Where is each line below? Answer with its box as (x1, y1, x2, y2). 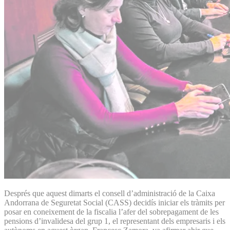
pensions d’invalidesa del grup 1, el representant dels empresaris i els (4, 216, 225, 225)
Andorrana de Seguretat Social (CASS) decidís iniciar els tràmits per (4, 198, 225, 207)
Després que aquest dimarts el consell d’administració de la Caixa (4, 188, 215, 198)
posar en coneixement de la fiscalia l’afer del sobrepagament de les (4, 207, 219, 216)
